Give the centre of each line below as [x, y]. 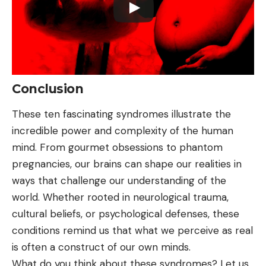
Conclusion [47, 88]
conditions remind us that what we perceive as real [132, 231]
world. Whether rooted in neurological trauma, [120, 197]
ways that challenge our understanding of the [119, 181]
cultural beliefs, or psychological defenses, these [126, 214]
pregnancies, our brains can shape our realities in [127, 164]
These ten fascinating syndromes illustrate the [121, 114]
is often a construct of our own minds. [101, 247]
